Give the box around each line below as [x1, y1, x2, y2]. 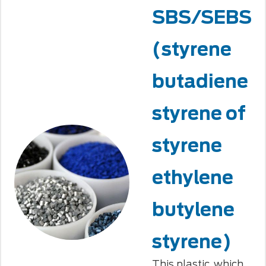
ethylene [151, 167, 233, 189]
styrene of [151, 103, 246, 125]
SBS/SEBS [151, 7, 252, 28]
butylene [151, 199, 235, 221]
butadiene [151, 71, 248, 93]
